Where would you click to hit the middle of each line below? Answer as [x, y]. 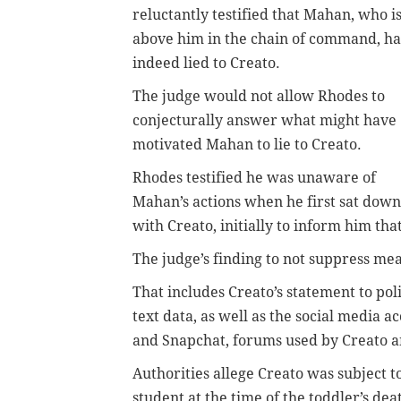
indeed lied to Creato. [206, 63]
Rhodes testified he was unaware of [254, 177]
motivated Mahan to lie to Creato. [247, 144]
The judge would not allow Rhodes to [259, 96]
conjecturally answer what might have [264, 120]
